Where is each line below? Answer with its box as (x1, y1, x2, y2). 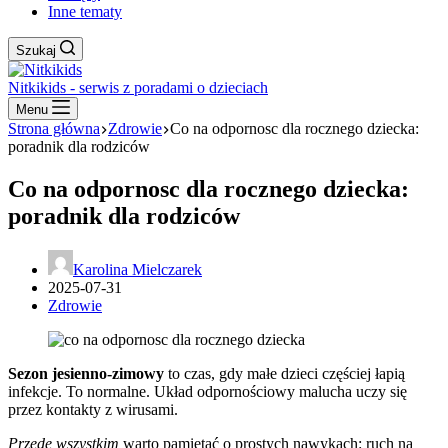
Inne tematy (48, 3, 122, 20)
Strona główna (8, 120, 100, 137)
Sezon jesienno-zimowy (8, 364, 164, 382)
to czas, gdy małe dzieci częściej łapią (164, 364, 405, 382)
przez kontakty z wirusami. (8, 400, 178, 418)
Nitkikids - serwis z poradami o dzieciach (8, 79, 268, 96)
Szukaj (16, 43, 56, 58)
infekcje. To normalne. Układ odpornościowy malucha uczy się (8, 382, 407, 400)
